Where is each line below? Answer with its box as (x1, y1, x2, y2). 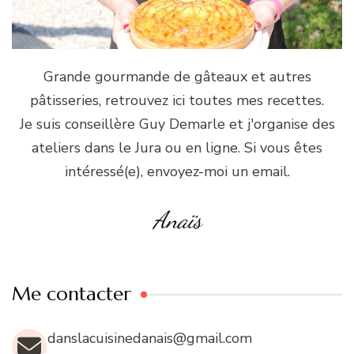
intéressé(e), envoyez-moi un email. (64, 161, 290, 181)
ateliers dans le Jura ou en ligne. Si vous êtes (32, 137, 322, 157)
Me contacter (12, 281, 131, 306)
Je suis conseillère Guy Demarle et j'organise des (19, 114, 335, 134)
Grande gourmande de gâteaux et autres (43, 66, 311, 86)
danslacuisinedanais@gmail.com (47, 328, 252, 348)
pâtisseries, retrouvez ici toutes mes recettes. (30, 90, 324, 110)
